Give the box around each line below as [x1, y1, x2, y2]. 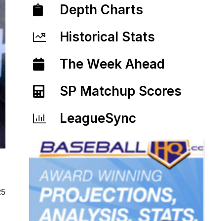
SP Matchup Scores [60, 83, 182, 99]
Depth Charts [60, 2, 144, 17]
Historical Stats [60, 29, 155, 44]
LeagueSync [60, 110, 137, 126]
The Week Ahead [60, 56, 165, 72]
